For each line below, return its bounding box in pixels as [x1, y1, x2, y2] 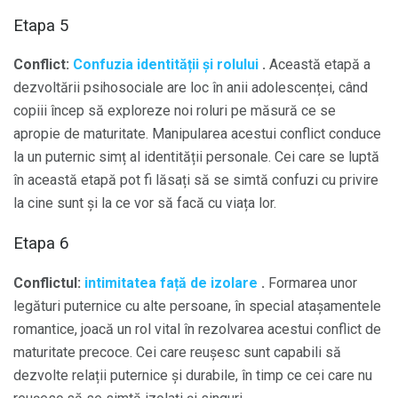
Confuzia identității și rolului [73, 56, 259, 74]
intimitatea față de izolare [84, 274, 258, 291]
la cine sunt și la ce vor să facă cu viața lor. [13, 195, 276, 212]
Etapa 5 [13, 15, 69, 36]
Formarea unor [265, 274, 357, 291]
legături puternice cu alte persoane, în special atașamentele [13, 297, 381, 314]
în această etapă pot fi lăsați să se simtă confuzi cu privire [13, 171, 378, 189]
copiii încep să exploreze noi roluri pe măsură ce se [13, 102, 336, 120]
